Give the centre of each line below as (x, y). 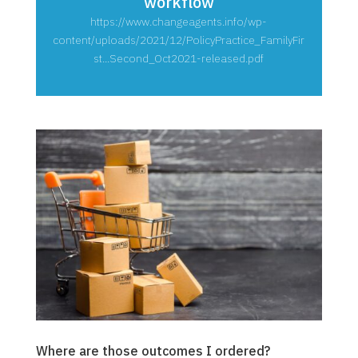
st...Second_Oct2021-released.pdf (179, 58)
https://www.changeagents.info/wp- (179, 21)
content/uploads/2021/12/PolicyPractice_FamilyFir (179, 40)
